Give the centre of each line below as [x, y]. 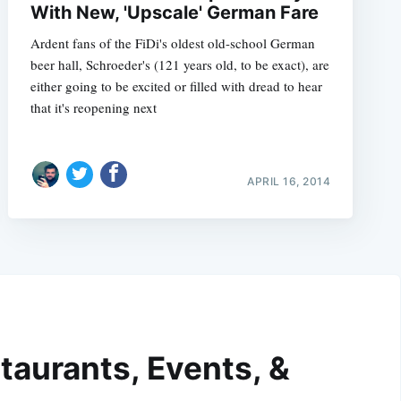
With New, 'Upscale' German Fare [174, 13]
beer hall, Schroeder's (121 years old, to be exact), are [179, 65]
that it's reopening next [93, 108]
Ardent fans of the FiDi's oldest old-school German [172, 43]
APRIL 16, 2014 [289, 181]
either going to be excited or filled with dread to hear [176, 86]
